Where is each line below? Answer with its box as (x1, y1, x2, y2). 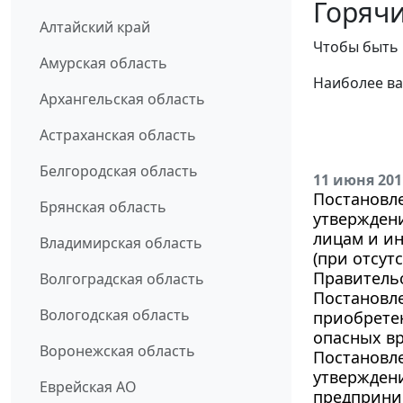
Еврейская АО (40, 377, 137, 398)
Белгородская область (40, 161, 198, 182)
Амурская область (40, 53, 167, 74)
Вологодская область (40, 305, 190, 326)
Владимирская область (40, 233, 202, 254)
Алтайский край (40, 17, 150, 38)
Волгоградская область (40, 269, 204, 290)
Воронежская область (40, 341, 195, 362)
